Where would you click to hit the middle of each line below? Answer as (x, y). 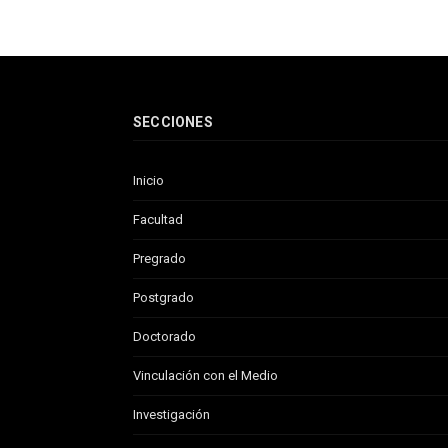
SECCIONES (173, 121)
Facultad (158, 219)
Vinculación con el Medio (205, 375)
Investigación (171, 414)
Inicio (148, 180)
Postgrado (163, 297)
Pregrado (159, 258)
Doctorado (164, 336)
